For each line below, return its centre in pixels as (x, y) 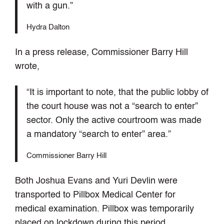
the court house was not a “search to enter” (112, 107)
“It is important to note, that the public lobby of (117, 93)
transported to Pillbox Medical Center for (95, 195)
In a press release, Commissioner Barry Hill (102, 53)
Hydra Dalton (48, 28)
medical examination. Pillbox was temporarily (105, 209)
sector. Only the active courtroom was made (114, 121)
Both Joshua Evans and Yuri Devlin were (96, 181)
